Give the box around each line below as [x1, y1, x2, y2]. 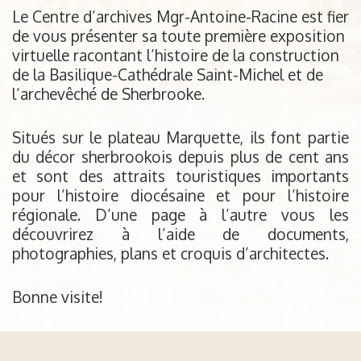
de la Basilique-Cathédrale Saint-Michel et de [12, 64, 323, 85]
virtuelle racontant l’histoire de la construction [12, 45, 339, 65]
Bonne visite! [12, 287, 103, 307]
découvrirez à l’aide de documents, [12, 224, 349, 244]
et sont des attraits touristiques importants [12, 166, 349, 186]
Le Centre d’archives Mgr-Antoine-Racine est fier [12, 6, 349, 27]
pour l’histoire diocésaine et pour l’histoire [12, 185, 349, 205]
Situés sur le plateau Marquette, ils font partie [12, 127, 349, 147]
